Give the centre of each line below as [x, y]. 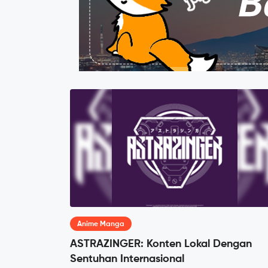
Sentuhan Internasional [127, 259]
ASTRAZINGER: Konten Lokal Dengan [161, 244]
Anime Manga [101, 225]
